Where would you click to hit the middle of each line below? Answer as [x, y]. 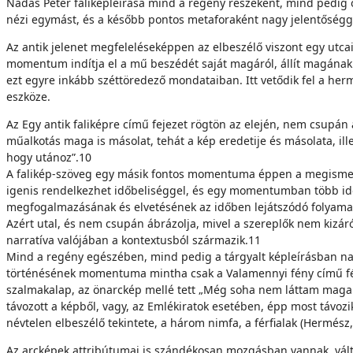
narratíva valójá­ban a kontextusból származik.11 [134, 240]
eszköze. [28, 97]
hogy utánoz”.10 [49, 157]
